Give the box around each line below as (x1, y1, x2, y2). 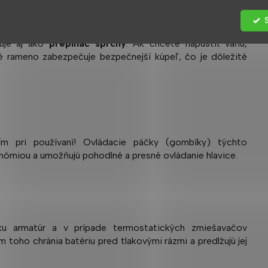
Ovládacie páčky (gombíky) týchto (83, 136, 248, 148)
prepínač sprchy (48, 38, 126, 49)
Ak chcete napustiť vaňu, (133, 38, 248, 49)
